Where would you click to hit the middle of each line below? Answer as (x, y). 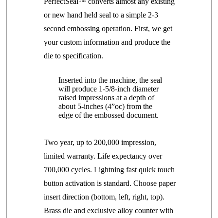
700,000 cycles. (69, 170)
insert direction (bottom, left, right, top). (104, 197)
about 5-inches (82, 106)
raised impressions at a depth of (107, 98)
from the (140, 106)
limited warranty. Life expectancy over (103, 156)
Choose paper (154, 183)
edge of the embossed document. (109, 115)
